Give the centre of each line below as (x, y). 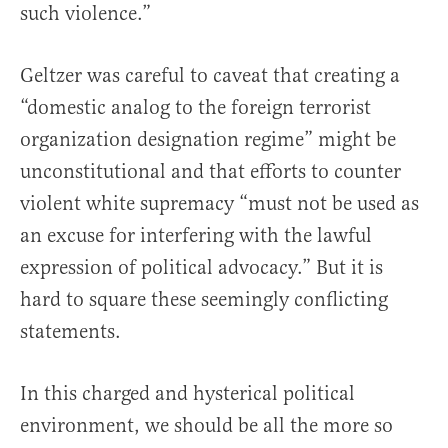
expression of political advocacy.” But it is (201, 268)
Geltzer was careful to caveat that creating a (210, 76)
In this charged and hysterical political (187, 394)
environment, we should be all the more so (206, 426)
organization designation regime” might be (208, 140)
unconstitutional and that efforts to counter (210, 172)
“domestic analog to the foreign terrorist (195, 108)
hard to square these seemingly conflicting (204, 300)
